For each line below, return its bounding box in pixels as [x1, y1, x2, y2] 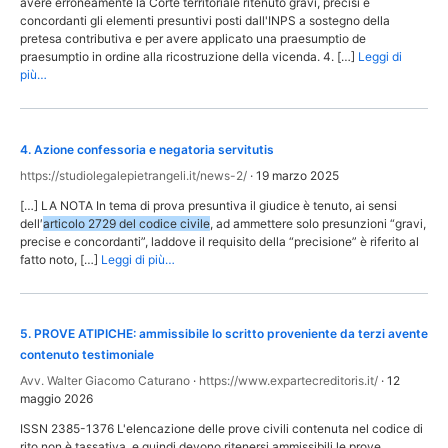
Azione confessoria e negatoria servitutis [34, 141, 274, 157]
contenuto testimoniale [20, 347, 154, 363]
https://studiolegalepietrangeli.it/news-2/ [20, 167, 247, 183]
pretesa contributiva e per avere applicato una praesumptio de [20, 31, 366, 47]
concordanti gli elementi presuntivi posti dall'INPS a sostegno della [20, 13, 390, 29]
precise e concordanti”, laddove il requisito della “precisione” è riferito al [20, 233, 419, 249]
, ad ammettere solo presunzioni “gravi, [210, 215, 426, 231]
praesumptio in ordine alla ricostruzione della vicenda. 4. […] [20, 49, 355, 65]
